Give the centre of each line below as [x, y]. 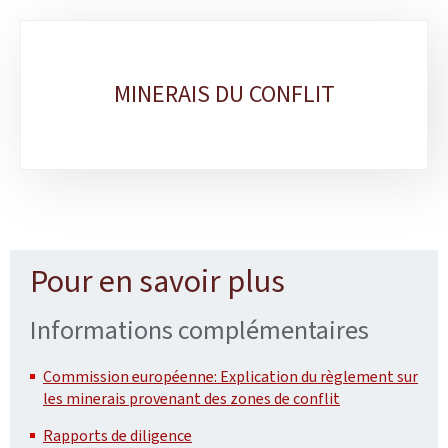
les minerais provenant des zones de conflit [191, 398]
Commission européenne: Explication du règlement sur [230, 376]
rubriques [58, 93]
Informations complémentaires [199, 329]
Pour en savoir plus [157, 280]
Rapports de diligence [117, 435]
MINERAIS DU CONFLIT [224, 94]
